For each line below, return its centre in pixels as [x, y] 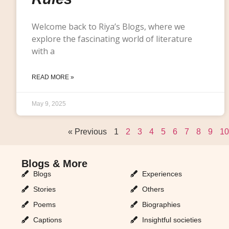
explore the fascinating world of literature [112, 39]
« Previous [87, 131]
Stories [44, 189]
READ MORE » [53, 77]
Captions [47, 220]
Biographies [161, 204]
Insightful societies [171, 220]
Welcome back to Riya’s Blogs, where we [108, 26]
